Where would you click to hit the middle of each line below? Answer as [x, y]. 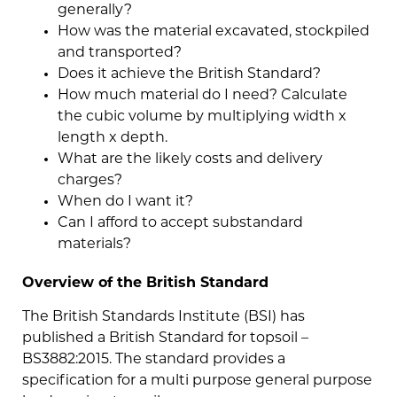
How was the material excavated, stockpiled [214, 32]
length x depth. [113, 139]
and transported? [120, 54]
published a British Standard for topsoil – [165, 339]
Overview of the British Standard [145, 284]
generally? [95, 11]
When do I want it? [125, 202]
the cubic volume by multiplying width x [202, 117]
